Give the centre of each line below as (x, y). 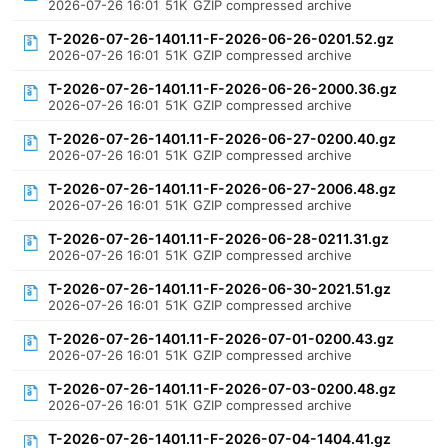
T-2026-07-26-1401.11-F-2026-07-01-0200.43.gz (221, 338)
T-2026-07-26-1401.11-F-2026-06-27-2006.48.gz (222, 188)
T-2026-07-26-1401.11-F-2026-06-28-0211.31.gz (219, 238)
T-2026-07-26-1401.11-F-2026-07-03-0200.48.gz (222, 388)
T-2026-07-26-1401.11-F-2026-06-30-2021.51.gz (220, 288)
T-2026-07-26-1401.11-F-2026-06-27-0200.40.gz (222, 138)
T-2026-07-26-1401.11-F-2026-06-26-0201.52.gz (221, 38)
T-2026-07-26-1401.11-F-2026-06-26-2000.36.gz (223, 88)
